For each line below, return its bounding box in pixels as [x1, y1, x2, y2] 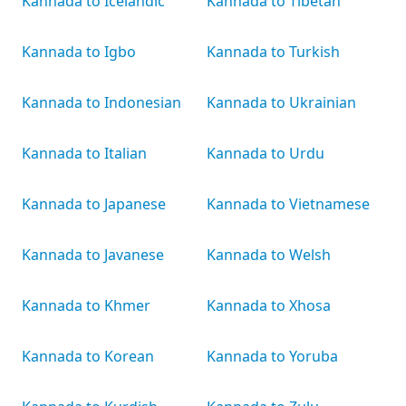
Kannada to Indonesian [22, 92, 181, 112]
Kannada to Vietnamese [207, 194, 370, 214]
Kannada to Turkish [207, 42, 340, 62]
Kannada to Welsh [207, 245, 331, 265]
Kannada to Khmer [22, 295, 150, 315]
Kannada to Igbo [22, 42, 136, 62]
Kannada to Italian [22, 143, 147, 163]
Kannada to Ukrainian [207, 92, 356, 112]
